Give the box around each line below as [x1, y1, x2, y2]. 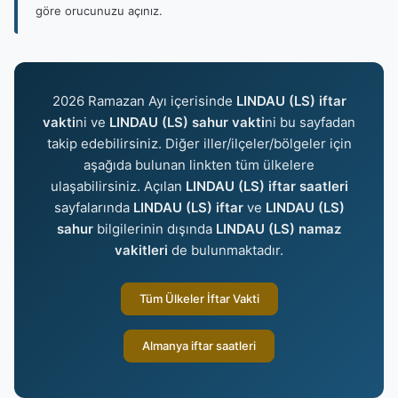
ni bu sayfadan [265, 114, 355, 131]
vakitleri [115, 242, 168, 259]
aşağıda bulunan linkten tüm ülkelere [84, 156, 314, 173]
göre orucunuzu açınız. [36, 4, 163, 18]
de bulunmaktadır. [168, 242, 283, 259]
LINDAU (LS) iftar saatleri [185, 178, 348, 195]
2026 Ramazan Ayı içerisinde [52, 92, 236, 109]
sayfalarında [53, 199, 133, 216]
